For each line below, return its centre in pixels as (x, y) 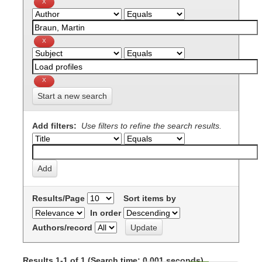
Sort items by (150, 198)
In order (106, 213)
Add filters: (56, 125)
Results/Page (58, 198)
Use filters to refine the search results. (151, 125)
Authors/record (62, 227)
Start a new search (72, 96)
